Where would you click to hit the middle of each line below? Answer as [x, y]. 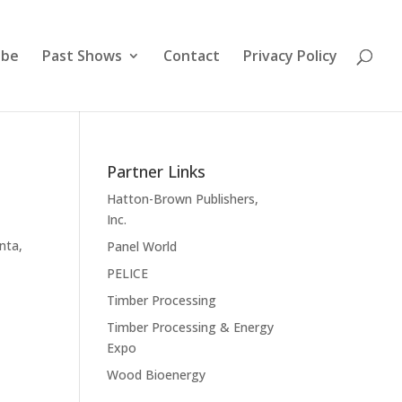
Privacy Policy [290, 56]
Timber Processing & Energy [191, 327]
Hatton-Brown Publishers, [183, 199]
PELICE [128, 273]
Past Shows [82, 56]
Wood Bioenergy [157, 375]
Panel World [142, 246]
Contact [192, 56]
